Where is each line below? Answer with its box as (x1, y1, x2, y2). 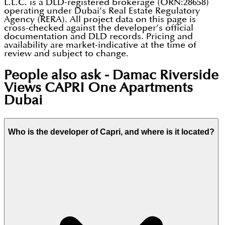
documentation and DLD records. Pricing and (4, 32, 193, 41)
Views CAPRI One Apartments (4, 81, 193, 94)
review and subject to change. (4, 49, 129, 58)
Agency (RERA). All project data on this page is (4, 15, 196, 24)
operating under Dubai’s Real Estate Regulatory (4, 7, 200, 16)
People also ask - (4, 69, 113, 82)
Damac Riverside (113, 69, 218, 82)
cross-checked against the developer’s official (4, 24, 193, 33)
